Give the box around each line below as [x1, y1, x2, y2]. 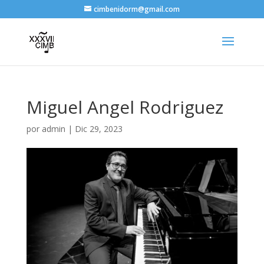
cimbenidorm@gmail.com [93, 4, 180, 14]
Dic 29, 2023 [74, 123, 123, 134]
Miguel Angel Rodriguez [26, 95, 223, 119]
